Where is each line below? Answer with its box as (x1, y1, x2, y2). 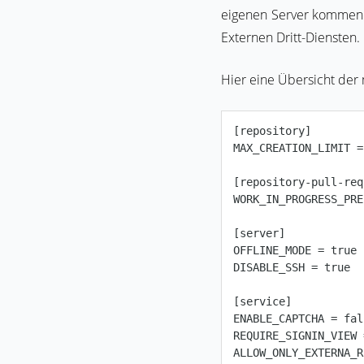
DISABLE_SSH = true (233, 261, 351, 275)
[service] (233, 295, 292, 309)
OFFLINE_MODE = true (233, 244, 357, 258)
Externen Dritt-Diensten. (221, 28, 360, 46)
